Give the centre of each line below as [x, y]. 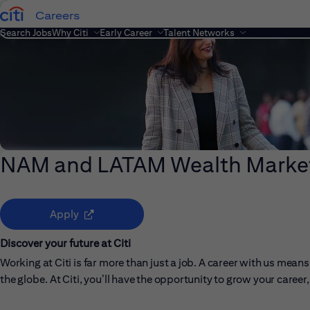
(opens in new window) [137, 213]
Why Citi [70, 33]
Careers [58, 15]
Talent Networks [199, 33]
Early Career [126, 33]
